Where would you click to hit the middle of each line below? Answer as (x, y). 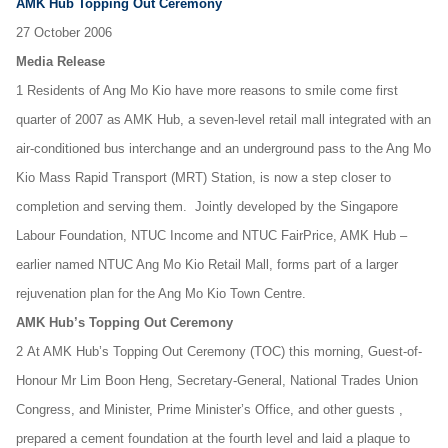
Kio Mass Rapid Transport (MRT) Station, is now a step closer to (203, 177)
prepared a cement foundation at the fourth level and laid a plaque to (213, 438)
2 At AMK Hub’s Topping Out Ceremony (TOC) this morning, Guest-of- (219, 351)
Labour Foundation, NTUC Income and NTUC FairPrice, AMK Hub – (211, 235)
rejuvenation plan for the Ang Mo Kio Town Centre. (161, 293)
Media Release (60, 61)
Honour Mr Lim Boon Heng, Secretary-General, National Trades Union (217, 380)
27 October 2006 (66, 32)
